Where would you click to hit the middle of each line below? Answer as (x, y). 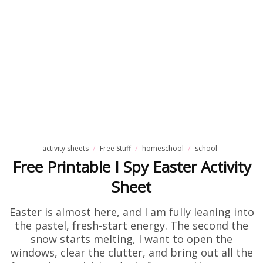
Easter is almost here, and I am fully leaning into (131, 212)
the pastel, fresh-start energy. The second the (131, 225)
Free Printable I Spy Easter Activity (131, 167)
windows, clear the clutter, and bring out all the (131, 252)
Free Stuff (115, 148)
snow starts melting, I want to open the (131, 239)
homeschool (163, 148)
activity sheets (65, 148)
